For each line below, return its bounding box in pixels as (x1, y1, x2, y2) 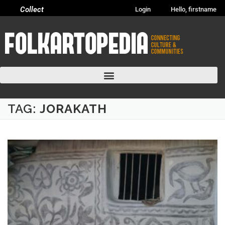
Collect (20, 5, 44, 14)
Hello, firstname (171, 6, 216, 13)
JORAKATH (40, 101, 107, 117)
